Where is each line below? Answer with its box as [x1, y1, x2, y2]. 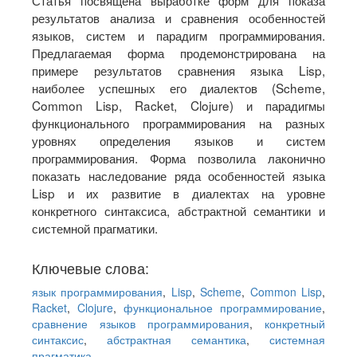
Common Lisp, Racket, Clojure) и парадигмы [32, 96, 325, 115]
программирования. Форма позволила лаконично [32, 149, 325, 167]
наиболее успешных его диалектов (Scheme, [32, 79, 325, 97]
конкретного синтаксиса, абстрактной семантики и [32, 202, 325, 220]
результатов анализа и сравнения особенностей [32, 9, 325, 27]
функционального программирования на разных [32, 114, 325, 132]
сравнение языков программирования [32, 316, 249, 332]
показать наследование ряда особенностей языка [32, 167, 325, 185]
